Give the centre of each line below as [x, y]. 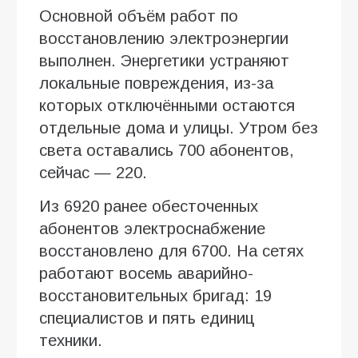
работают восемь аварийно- [146, 274]
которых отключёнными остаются [167, 106]
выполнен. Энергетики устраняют [164, 61]
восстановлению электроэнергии [164, 39]
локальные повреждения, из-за [156, 84]
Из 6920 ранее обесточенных [149, 207]
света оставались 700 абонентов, [167, 151]
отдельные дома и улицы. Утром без [179, 128]
